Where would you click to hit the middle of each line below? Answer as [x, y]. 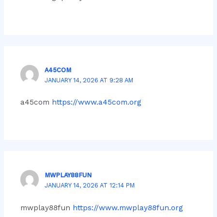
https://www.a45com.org [96, 102]
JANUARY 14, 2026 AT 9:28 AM [89, 80]
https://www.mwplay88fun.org [128, 208]
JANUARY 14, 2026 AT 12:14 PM [90, 186]
